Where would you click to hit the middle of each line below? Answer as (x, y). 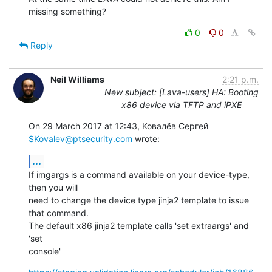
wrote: (146, 138)
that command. (59, 212)
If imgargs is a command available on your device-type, (139, 174)
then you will (53, 187)
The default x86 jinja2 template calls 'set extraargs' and (139, 225)
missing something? (67, 11)
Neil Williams (77, 79)
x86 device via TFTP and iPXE (182, 104)
